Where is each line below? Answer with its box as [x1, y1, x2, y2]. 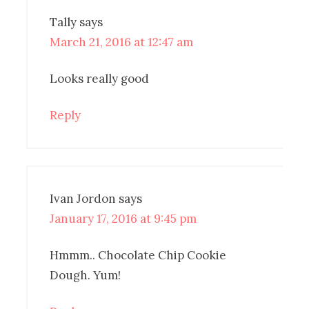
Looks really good [50, 71, 150, 87]
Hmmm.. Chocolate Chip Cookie [50, 248, 227, 263]
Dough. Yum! [50, 268, 121, 283]
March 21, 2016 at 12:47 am [50, 34, 194, 50]
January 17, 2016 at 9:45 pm [50, 211, 197, 227]
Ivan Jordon [50, 191, 117, 207]
